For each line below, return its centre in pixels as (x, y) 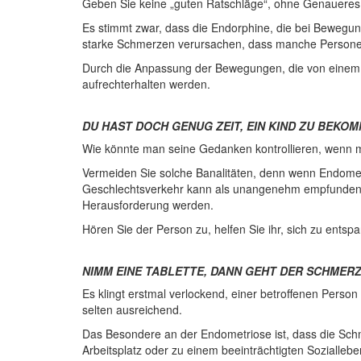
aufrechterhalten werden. (146, 83)
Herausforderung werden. (148, 204)
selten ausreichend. (132, 309)
